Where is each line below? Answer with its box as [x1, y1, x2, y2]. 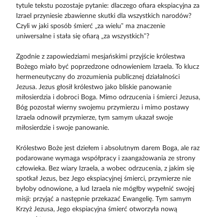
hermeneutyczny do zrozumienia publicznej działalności [15, 73, 180, 80]
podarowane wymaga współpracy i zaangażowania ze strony [15, 155, 195, 162]
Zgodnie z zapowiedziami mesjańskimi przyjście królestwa [15, 53, 185, 60]
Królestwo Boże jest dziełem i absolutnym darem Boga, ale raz [15, 144, 200, 152]
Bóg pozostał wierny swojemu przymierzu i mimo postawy [15, 104, 189, 111]
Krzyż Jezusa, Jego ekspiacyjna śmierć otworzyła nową [15, 205, 177, 213]
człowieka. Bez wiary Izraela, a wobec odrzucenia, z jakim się [15, 165, 194, 172]
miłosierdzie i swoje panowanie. [15, 124, 109, 131]
